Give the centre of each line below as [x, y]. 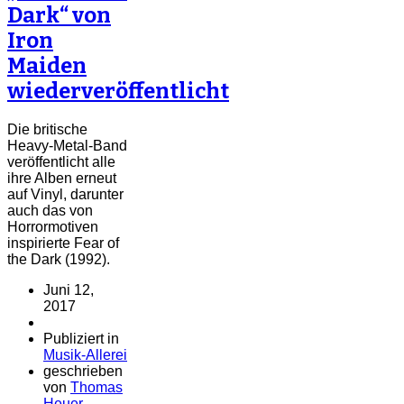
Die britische [47, 129]
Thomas [96, 387]
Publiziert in [81, 338]
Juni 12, [69, 289]
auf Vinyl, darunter [65, 194]
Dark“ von [59, 15]
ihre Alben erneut [62, 178]
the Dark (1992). [59, 259]
